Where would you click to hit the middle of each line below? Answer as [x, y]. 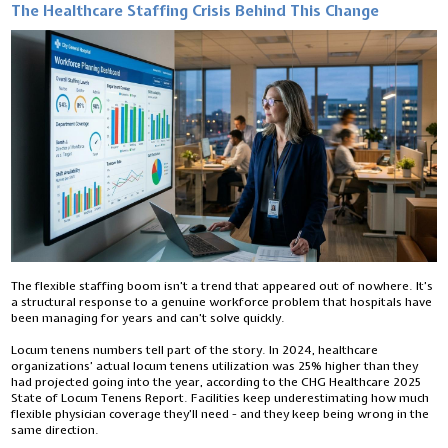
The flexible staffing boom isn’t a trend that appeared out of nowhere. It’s [222, 286]
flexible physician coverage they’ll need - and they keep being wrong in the [220, 414]
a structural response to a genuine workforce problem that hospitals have [222, 302]
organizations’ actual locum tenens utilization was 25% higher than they [215, 366]
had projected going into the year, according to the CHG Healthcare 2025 [216, 382]
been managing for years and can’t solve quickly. [148, 318]
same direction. [55, 430]
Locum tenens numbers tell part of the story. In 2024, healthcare [195, 350]
